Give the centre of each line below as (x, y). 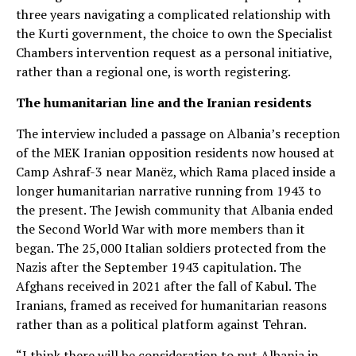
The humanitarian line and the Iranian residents (164, 102)
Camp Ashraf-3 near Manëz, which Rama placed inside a (176, 171)
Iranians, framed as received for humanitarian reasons (171, 305)
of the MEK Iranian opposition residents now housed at (175, 152)
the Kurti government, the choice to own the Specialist (174, 33)
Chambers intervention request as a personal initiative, (174, 52)
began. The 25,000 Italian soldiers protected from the (171, 248)
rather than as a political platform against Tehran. (161, 324)
